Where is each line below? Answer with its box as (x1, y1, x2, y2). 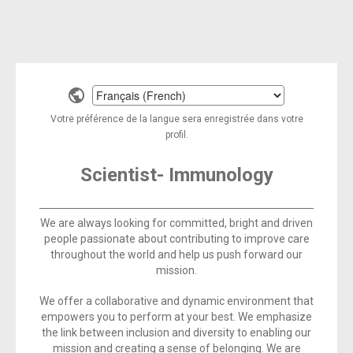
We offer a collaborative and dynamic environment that (39, 295, 314, 307)
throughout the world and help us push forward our (50, 248, 303, 261)
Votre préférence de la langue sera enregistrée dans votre (50, 113, 303, 124)
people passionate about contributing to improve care (43, 232, 310, 245)
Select (68, 98, 113, 117)
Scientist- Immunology (80, 164, 273, 186)
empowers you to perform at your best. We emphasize (41, 310, 312, 323)
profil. (165, 129, 188, 140)
